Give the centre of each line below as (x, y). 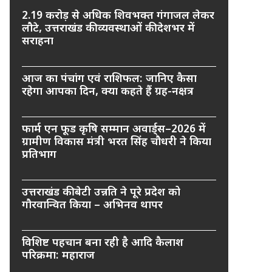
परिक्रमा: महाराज (58, 256)
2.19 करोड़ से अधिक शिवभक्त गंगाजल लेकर (118, 16)
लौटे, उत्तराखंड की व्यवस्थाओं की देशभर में (108, 29)
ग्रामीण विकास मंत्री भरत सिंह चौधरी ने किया (117, 142)
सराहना (38, 41)
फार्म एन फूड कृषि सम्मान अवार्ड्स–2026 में (114, 129)
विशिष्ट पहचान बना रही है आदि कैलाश (103, 243)
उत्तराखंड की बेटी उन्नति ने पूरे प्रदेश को (101, 192)
